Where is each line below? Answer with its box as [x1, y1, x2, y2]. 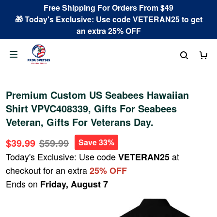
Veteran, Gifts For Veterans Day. [6, 115, 154, 129]
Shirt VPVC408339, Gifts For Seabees [6, 101, 177, 115]
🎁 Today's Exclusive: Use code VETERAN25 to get [15, 14, 202, 25]
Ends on [6, 177, 40, 190]
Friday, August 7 [40, 178, 108, 190]
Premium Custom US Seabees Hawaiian [6, 88, 189, 102]
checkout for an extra [6, 164, 90, 176]
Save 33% [78, 137, 114, 148]
